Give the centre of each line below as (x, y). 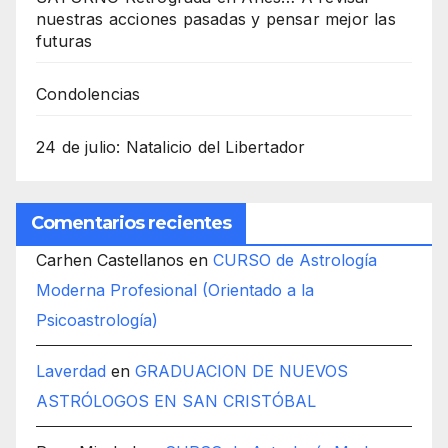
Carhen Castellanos (110, 260)
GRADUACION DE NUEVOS (241, 371)
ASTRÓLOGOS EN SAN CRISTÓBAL (176, 401)
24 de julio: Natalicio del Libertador (171, 147)
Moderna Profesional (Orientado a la (175, 290)
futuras (64, 41)
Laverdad (71, 371)
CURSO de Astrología (295, 260)
